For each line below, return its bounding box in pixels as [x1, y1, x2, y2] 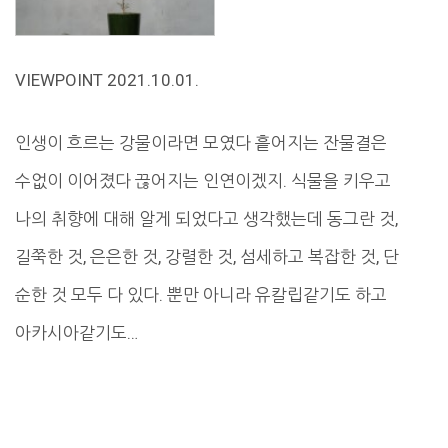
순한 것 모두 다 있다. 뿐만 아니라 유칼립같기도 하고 [15, 285, 387, 306]
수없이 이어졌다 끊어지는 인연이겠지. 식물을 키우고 [15, 171, 391, 192]
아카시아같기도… [15, 323, 138, 344]
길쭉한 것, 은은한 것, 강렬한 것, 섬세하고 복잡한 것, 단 [15, 247, 399, 268]
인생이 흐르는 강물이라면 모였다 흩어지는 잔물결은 [15, 133, 387, 154]
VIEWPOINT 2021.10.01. [15, 70, 199, 91]
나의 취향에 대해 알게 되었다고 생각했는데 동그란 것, [15, 209, 398, 230]
